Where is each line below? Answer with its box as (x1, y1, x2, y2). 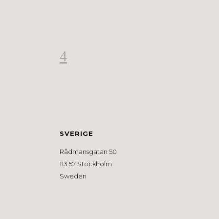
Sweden (60, 172, 87, 180)
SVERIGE (60, 130, 93, 138)
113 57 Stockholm (60, 160, 112, 168)
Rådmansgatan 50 (60, 148, 117, 156)
